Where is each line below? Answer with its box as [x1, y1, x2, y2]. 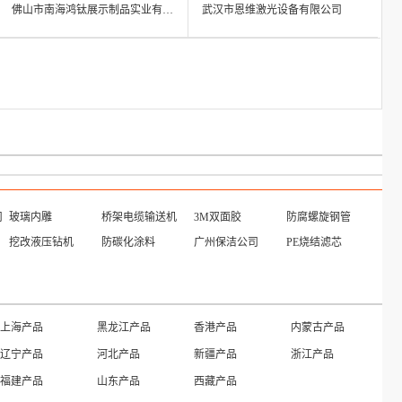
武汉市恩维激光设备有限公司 [202, 4, 342, 16]
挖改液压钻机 [9, 236, 74, 249]
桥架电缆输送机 [101, 211, 177, 223]
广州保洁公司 [194, 236, 258, 249]
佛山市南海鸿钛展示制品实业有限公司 [162, 4, 173, 16]
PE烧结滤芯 [286, 236, 342, 249]
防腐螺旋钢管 [286, 211, 351, 223]
